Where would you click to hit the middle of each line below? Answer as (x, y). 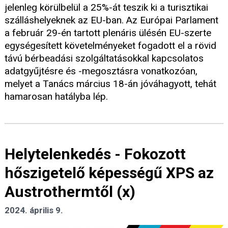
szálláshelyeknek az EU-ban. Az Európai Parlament (111, 20)
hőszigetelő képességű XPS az (109, 173)
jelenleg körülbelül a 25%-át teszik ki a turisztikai (106, 8)
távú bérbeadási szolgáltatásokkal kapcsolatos (104, 59)
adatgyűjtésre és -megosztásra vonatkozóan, (101, 71)
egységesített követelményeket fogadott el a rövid (110, 46)
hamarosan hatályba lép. (56, 97)
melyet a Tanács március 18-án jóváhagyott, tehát (110, 84)
